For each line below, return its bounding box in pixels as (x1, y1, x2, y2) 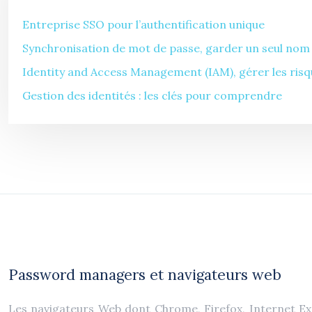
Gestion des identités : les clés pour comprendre (22, 88, 282, 102)
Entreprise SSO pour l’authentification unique (22, 17, 265, 31)
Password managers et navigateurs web (8, 265, 281, 284)
